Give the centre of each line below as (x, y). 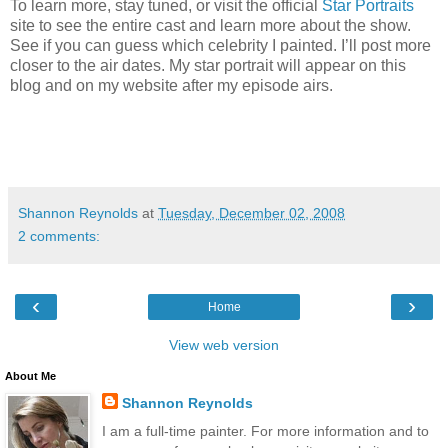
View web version (224, 345)
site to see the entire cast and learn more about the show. (210, 25)
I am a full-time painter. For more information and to (265, 430)
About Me (30, 376)
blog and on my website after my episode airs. (171, 85)
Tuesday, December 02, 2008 (251, 213)
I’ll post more (386, 45)
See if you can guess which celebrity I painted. (173, 45)
